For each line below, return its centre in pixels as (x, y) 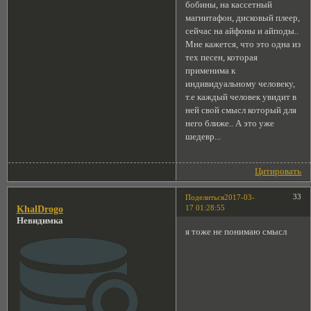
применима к (211, 71)
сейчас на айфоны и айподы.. (243, 32)
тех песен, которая (222, 58)
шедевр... (203, 137)
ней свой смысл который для (241, 111)
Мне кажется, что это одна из (243, 45)
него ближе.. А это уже (230, 124)
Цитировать (278, 171)
